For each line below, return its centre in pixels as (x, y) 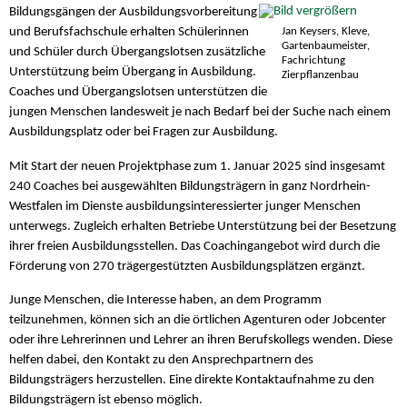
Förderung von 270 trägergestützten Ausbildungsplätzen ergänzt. (187, 266)
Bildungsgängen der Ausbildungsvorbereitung (133, 13)
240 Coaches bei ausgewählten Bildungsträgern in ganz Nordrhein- (190, 186)
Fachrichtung (313, 60)
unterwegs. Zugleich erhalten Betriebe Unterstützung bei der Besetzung (203, 226)
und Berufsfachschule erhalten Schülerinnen (129, 33)
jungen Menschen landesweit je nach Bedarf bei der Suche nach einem (200, 113)
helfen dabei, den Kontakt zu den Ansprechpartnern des (161, 360)
